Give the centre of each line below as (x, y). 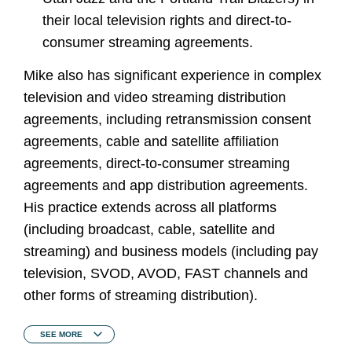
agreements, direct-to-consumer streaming (157, 164)
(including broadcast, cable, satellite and (149, 230)
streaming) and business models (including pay (171, 252)
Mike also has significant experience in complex (172, 76)
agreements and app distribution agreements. (166, 186)
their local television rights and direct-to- (167, 21)
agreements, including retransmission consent (167, 120)
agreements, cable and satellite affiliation (151, 142)
